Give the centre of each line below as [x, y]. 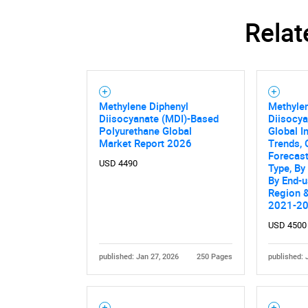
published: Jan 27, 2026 [139, 256]
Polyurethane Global [145, 131]
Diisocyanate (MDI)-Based [158, 119]
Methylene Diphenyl [143, 106]
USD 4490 [118, 164]
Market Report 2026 [145, 143]
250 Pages [215, 256]
